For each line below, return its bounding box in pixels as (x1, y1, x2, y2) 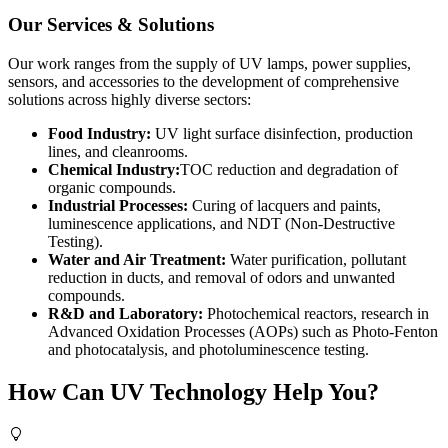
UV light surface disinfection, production (155, 125, 413, 143)
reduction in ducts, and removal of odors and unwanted (48, 269, 395, 287)
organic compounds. (48, 179, 176, 197)
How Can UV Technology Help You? (8, 379, 379, 406)
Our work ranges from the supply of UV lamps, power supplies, (8, 55, 411, 73)
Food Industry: (48, 125, 155, 143)
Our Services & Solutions (8, 14, 214, 36)
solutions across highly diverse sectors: (8, 91, 251, 109)
